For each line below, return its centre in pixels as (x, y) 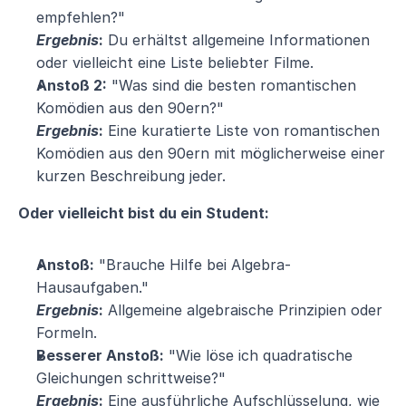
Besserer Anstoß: (100, 355)
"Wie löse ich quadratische (258, 355)
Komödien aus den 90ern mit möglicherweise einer (211, 153)
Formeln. (67, 333)
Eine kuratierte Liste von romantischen (242, 130)
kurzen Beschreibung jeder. (131, 176)
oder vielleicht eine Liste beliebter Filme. (175, 63)
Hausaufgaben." (92, 287)
